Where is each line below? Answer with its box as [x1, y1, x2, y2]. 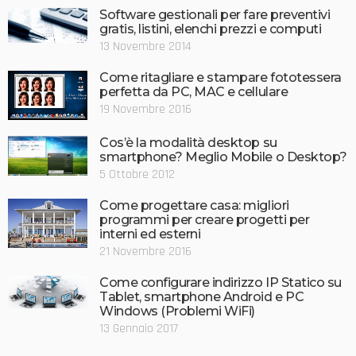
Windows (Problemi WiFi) [99, 304, 255, 319]
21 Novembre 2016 [99, 243, 192, 261]
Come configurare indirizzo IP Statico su [99, 275, 342, 291]
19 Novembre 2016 [99, 100, 192, 118]
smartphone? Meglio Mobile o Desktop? [99, 149, 347, 165]
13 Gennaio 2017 [99, 320, 178, 338]
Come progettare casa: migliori [99, 198, 289, 214]
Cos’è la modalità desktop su [99, 135, 277, 151]
